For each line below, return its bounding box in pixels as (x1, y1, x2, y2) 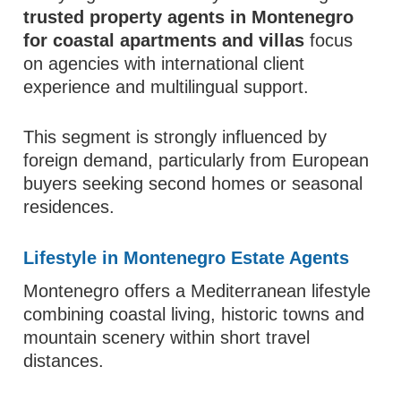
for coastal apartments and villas (23, 30, 305, 50)
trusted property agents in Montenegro (23, 7, 354, 27)
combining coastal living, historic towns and (23, 304, 365, 324)
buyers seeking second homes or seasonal (23, 174, 363, 193)
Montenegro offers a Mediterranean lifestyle (23, 281, 371, 301)
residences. (23, 197, 115, 217)
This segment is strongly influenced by (23, 127, 328, 147)
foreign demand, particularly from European (23, 150, 370, 170)
